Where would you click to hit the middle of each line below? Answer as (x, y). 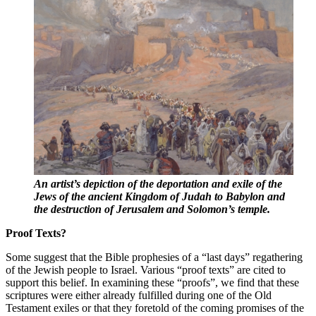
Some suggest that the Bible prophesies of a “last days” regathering (154, 257)
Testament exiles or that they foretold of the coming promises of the (155, 308)
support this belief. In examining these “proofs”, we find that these (152, 282)
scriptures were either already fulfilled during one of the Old (139, 295)
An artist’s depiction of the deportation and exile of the (158, 183)
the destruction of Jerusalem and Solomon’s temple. (152, 209)
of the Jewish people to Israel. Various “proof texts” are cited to (146, 269)
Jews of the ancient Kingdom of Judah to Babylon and (159, 196)
